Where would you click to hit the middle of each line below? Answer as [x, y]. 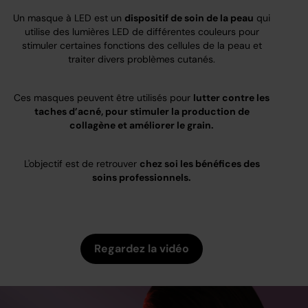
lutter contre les [232, 98]
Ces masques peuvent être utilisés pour [104, 98]
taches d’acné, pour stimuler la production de [142, 112]
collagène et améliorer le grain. [142, 125]
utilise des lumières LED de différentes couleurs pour [142, 32]
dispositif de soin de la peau [189, 18]
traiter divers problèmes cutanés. [142, 59]
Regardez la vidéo [142, 249]
